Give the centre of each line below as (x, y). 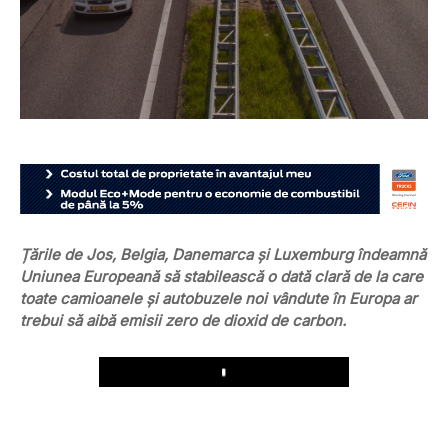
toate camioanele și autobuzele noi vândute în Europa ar (218, 299)
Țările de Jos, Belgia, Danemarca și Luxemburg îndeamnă (223, 255)
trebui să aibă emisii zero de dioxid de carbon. (183, 321)
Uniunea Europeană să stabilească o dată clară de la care (221, 277)
